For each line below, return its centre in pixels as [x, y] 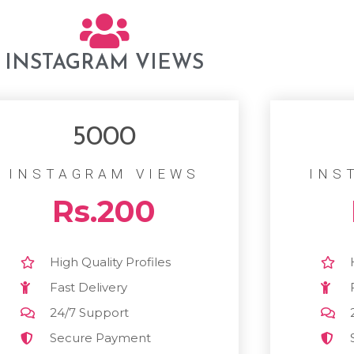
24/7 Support [90, 312]
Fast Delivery [89, 287]
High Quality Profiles [111, 262]
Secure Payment [101, 337]
